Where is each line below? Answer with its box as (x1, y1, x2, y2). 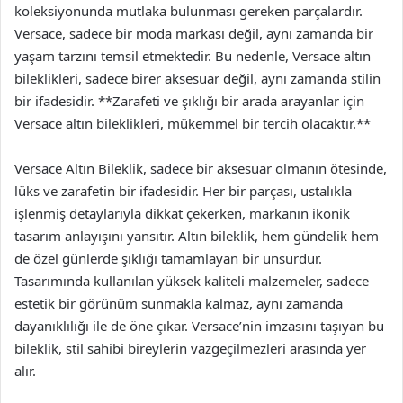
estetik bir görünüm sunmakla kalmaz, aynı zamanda (14, 293, 343, 312)
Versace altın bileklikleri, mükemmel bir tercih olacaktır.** (14, 113, 371, 132)
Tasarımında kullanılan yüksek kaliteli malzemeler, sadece (14, 271, 369, 290)
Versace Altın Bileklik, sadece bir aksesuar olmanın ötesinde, (14, 158, 387, 177)
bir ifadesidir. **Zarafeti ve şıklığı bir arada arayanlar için (14, 91, 364, 110)
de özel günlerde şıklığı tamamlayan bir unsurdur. (14, 248, 322, 267)
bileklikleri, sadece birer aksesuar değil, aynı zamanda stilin (14, 68, 381, 87)
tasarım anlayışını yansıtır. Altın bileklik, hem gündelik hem (14, 226, 379, 245)
